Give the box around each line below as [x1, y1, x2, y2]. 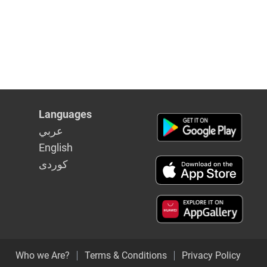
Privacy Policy [182, 250, 241, 262]
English [39, 141, 73, 154]
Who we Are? [15, 250, 70, 262]
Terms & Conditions [85, 250, 167, 262]
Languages [39, 108, 92, 121]
